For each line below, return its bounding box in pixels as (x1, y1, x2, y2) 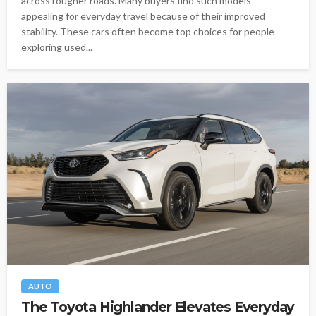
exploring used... (21, 41, 92, 54)
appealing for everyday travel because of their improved (21, 10, 265, 23)
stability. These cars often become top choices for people (21, 25, 274, 38)
